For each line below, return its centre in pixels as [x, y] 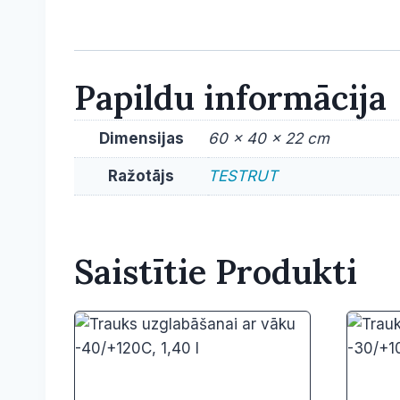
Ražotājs [141, 175]
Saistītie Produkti [216, 272]
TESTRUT [243, 175]
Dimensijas [141, 138]
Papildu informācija [230, 97]
